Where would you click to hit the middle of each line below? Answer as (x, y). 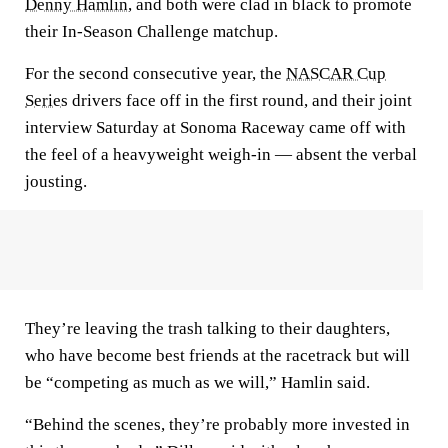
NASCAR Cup (336, 73)
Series (46, 100)
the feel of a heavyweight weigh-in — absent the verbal (221, 154)
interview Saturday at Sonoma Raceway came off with (215, 127)
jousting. (56, 181)
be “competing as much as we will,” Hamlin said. (197, 382)
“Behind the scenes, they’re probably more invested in (217, 424)
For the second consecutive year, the (155, 73)
